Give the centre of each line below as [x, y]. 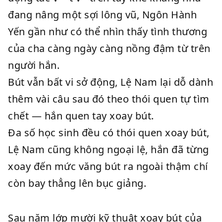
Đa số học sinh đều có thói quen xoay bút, [109, 133]
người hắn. [34, 65]
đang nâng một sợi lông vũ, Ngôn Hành [102, 15]
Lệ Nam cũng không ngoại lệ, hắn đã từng [109, 149]
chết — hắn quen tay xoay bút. [81, 116]
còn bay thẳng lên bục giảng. [77, 183]
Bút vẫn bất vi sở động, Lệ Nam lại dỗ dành [111, 82]
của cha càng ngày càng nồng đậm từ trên [109, 48]
